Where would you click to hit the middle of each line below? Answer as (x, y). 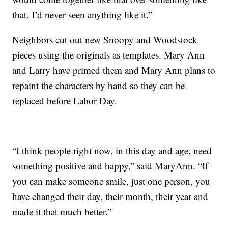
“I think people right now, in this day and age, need (112, 150)
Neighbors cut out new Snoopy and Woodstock (105, 39)
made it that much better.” (62, 211)
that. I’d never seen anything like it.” (82, 14)
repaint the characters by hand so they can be (99, 85)
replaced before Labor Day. (65, 100)
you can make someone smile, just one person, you (111, 181)
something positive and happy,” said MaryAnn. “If (110, 165)
